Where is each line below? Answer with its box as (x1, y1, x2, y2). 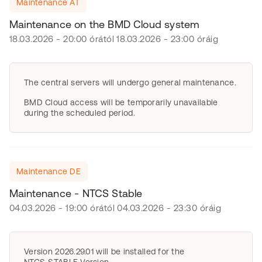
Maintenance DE (16, 167, 81, 176)
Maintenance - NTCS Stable (9, 187, 143, 199)
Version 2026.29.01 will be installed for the (24, 247, 185, 256)
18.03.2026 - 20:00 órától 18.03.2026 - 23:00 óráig (9, 34, 218, 44)
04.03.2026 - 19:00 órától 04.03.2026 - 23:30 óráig (9, 203, 221, 213)
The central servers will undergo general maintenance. (24, 78, 236, 87)
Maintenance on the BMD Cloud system (9, 18, 200, 30)
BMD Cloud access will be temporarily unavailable (24, 98, 218, 107)
